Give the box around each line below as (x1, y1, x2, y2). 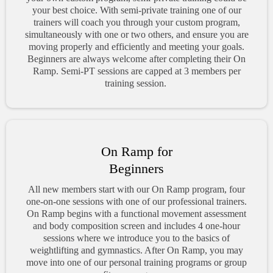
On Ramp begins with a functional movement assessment (27, 208, 246, 219)
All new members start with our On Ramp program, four (28, 183, 245, 194)
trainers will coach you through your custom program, (33, 16, 240, 27)
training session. (104, 77, 169, 88)
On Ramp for (101, 143, 172, 159)
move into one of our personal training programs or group (26, 257, 247, 268)
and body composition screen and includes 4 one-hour (33, 220, 240, 231)
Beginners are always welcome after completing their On (27, 53, 246, 64)
